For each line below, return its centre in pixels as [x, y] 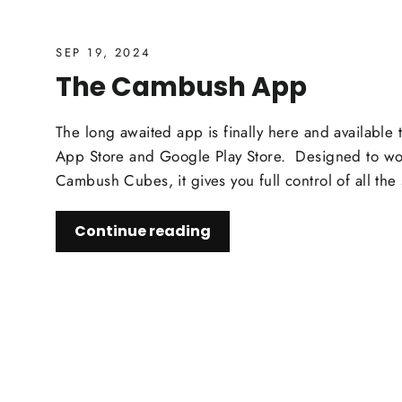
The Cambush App [181, 87]
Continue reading [143, 231]
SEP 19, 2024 [104, 52]
